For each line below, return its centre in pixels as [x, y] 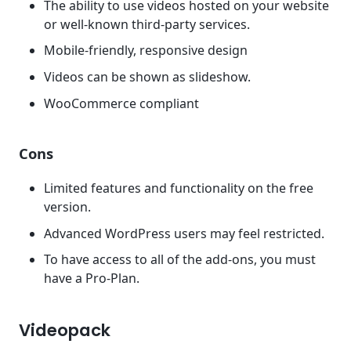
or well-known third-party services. [147, 24]
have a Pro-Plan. [92, 279]
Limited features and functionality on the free [179, 188]
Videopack [65, 330]
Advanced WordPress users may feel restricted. [184, 233]
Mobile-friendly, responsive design [146, 51]
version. [67, 206]
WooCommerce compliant [121, 103]
